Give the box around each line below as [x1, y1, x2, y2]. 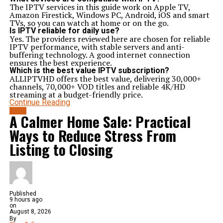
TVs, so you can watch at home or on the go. [9, 17, 169, 28]
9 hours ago [9, 196, 42, 203]
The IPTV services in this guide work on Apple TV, [9, 1, 190, 12]
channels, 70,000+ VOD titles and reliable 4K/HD [9, 81, 185, 92]
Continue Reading [9, 98, 70, 107]
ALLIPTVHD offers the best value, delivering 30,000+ [9, 73, 201, 84]
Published [9, 190, 36, 197]
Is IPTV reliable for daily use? [9, 26, 119, 35]
